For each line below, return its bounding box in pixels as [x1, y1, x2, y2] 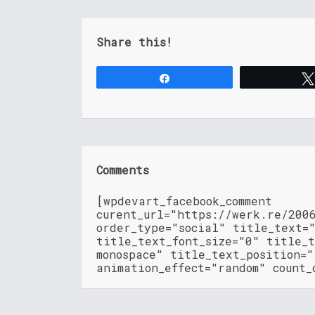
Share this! [96, 34, 172, 50]
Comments [96, 162, 149, 178]
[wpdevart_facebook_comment [96, 193, 272, 209]
